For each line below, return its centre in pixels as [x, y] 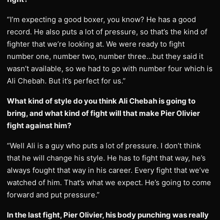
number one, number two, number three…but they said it [105, 56]
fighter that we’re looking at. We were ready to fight [96, 44]
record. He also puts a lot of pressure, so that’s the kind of [107, 32]
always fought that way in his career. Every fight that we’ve [108, 170]
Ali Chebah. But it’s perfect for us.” [66, 81]
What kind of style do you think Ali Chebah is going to [101, 101]
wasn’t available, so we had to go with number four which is [110, 69]
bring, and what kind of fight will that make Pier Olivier [103, 113]
